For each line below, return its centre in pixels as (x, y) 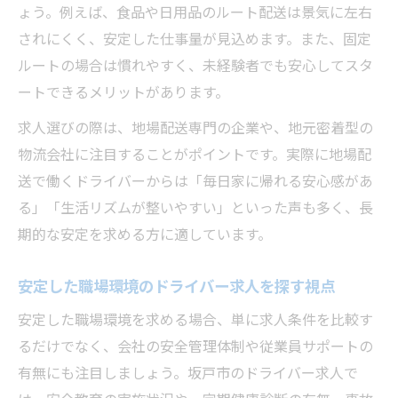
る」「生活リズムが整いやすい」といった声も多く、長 (195, 207)
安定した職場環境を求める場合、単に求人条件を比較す (195, 319)
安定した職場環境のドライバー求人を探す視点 (176, 285)
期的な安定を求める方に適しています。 (145, 234)
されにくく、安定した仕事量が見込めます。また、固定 (195, 38)
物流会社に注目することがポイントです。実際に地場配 (195, 154)
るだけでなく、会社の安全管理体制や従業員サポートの (195, 346)
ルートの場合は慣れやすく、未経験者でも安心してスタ (195, 65)
